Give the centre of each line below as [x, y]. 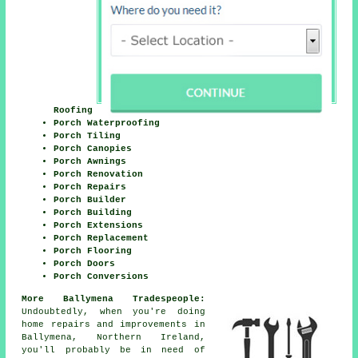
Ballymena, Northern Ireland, [113, 338]
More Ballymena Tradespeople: [113, 299]
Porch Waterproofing [107, 123]
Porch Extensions [99, 226]
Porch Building [93, 213]
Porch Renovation [99, 175]
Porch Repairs [90, 187]
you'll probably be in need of [113, 350]
